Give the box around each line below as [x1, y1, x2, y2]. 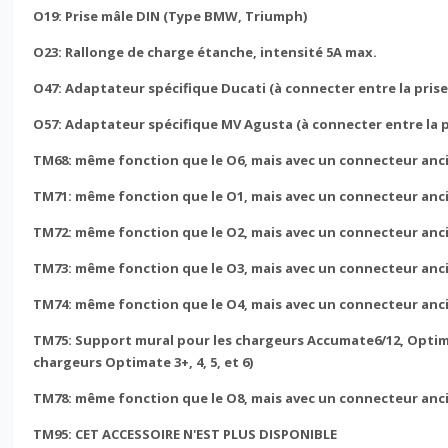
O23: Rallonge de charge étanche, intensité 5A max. [33, 42, 378, 61]
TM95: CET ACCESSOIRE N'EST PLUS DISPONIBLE [33, 424, 338, 443]
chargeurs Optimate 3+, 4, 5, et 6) [33, 352, 254, 371]
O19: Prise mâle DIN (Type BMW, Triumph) [33, 6, 308, 25]
